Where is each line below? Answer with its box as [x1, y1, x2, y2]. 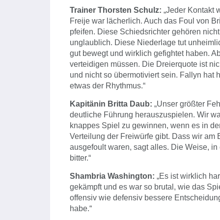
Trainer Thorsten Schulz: [70, 6, 164, 15]
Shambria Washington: [70, 172, 155, 181]
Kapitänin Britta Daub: [70, 100, 154, 109]
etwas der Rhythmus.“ [70, 82, 145, 90]
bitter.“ [70, 154, 91, 163]
